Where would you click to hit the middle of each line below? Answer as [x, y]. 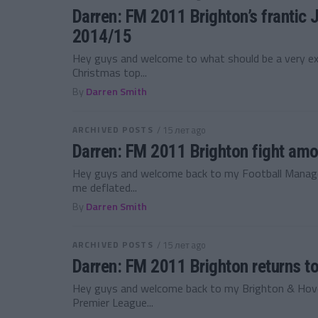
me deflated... [105, 187]
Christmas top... [110, 72]
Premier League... [113, 302]
